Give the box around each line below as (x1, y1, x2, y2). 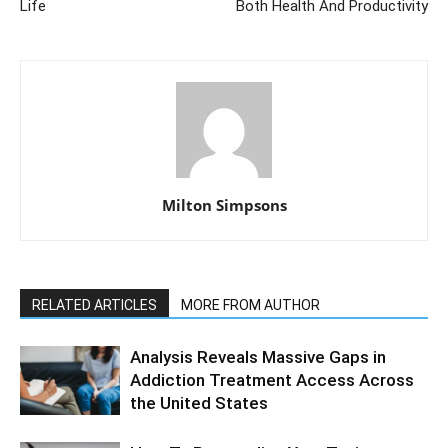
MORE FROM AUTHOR (181, 297, 320, 314)
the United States (130, 393, 268, 414)
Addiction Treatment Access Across (130, 370, 414, 391)
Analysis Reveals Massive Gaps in (130, 347, 386, 368)
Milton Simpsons (161, 195, 287, 216)
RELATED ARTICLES (32, 297, 157, 314)
